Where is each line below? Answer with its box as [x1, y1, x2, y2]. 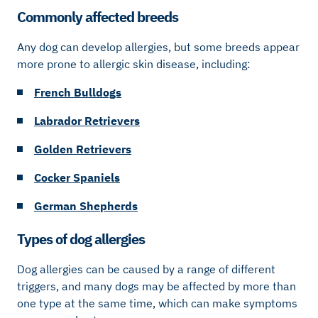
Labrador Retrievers [34, 114, 140, 128]
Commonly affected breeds [17, 7, 178, 27]
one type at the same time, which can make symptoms [17, 295, 297, 310]
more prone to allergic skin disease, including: [17, 57, 251, 72]
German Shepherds [34, 199, 138, 214]
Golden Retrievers [34, 142, 131, 157]
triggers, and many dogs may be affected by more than [17, 278, 296, 293]
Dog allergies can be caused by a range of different [17, 261, 275, 276]
